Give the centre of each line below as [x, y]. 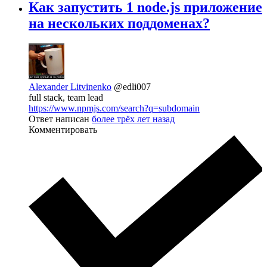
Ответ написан [60, 119]
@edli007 [132, 86]
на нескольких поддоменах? [119, 23]
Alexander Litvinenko [70, 86]
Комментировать [63, 129]
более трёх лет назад [133, 119]
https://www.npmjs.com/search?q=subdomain [114, 108]
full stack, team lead [66, 97]
